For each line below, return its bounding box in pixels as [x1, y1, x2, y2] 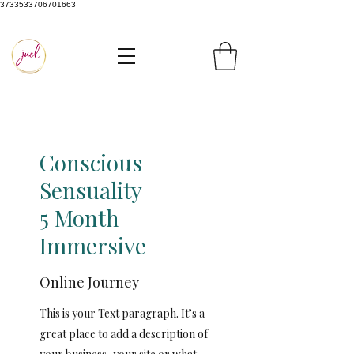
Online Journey [40, 272, 139, 292]
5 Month [40, 202, 119, 232]
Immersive [40, 230, 146, 260]
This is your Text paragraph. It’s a [40, 305, 205, 321]
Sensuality [40, 175, 142, 205]
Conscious [40, 147, 142, 177]
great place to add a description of [40, 326, 208, 341]
